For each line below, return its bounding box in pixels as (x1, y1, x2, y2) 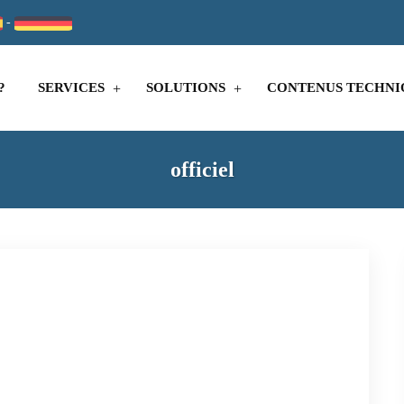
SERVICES (38, 80, 105, 95)
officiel (170, 158, 234, 181)
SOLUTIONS (146, 80, 225, 95)
